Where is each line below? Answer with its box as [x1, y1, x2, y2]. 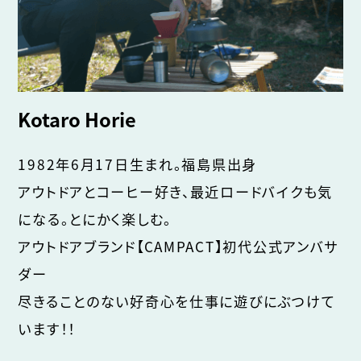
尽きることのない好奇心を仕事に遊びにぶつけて [18, 290, 336, 311]
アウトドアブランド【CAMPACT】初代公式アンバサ [18, 235, 339, 256]
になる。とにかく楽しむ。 [18, 208, 172, 229]
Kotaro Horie [18, 106, 137, 134]
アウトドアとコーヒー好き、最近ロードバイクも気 [18, 180, 333, 201]
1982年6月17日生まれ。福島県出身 [18, 153, 258, 174]
